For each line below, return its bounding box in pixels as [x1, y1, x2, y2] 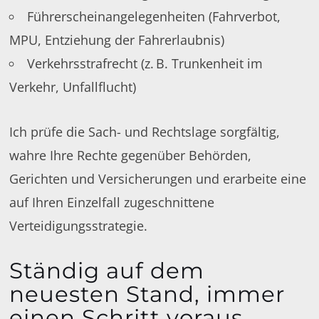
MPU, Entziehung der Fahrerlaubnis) [9, 31, 225, 48]
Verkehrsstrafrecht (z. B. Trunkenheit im [27, 54, 263, 72]
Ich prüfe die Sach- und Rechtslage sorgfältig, [9, 122, 281, 140]
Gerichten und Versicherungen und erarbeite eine [9, 169, 307, 187]
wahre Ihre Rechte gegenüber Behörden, [9, 146, 252, 164]
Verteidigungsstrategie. [9, 216, 148, 234]
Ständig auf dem [9, 256, 205, 284]
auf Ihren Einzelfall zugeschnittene [9, 193, 215, 211]
